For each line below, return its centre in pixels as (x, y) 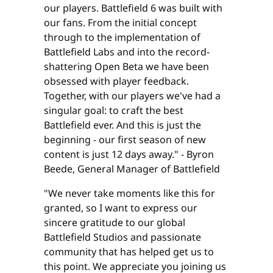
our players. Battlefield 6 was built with (133, 8)
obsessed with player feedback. (116, 81)
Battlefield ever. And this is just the (122, 125)
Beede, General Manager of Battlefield (132, 169)
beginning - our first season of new (125, 140)
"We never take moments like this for (129, 193)
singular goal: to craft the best (114, 111)
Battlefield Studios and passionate (122, 237)
